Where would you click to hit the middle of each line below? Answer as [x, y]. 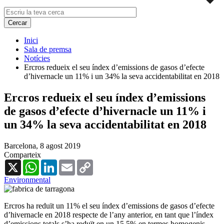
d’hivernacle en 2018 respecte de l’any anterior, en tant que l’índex [109, 214]
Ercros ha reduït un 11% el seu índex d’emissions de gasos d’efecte [109, 205]
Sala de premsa [48, 49]
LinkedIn [71, 163]
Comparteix [22, 154]
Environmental [27, 179]
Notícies [37, 58]
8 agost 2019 [60, 145]
